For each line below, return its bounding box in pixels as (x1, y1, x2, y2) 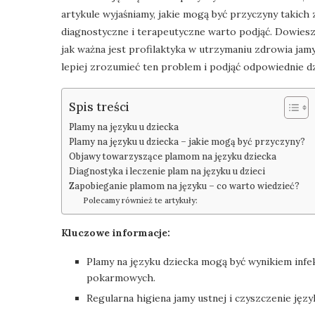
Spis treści (69, 98, 129, 115)
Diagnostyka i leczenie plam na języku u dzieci (69, 165, 265, 176)
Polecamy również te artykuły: (82, 195, 198, 205)
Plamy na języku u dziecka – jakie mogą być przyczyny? (69, 135, 305, 147)
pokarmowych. (86, 271, 155, 284)
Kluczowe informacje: (61, 226, 170, 239)
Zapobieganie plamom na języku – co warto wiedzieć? (69, 179, 300, 191)
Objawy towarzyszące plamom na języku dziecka (69, 150, 276, 162)
